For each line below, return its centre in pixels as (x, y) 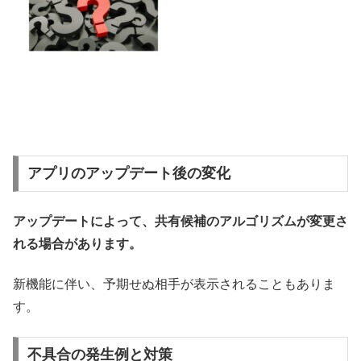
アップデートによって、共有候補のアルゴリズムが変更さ (180, 221)
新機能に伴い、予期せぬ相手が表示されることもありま (174, 284)
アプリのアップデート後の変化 (129, 174)
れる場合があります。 (77, 243)
